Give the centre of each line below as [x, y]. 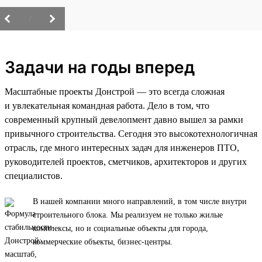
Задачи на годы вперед [100, 68]
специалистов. [34, 176]
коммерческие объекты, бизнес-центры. [103, 242]
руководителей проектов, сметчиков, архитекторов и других [126, 162]
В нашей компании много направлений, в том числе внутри [140, 202]
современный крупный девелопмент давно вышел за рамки [124, 120]
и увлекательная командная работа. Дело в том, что [107, 106]
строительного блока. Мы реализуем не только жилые [128, 215]
